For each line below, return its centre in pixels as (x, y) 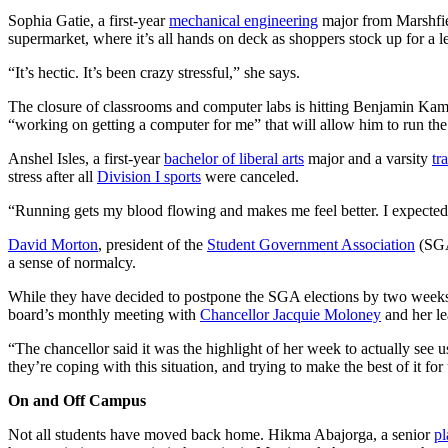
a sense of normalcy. (72, 263)
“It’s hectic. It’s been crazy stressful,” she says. (154, 73)
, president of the (152, 245)
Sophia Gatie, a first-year (88, 21)
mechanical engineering (243, 21)
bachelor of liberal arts (234, 159)
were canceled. (250, 177)
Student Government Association (311, 245)
